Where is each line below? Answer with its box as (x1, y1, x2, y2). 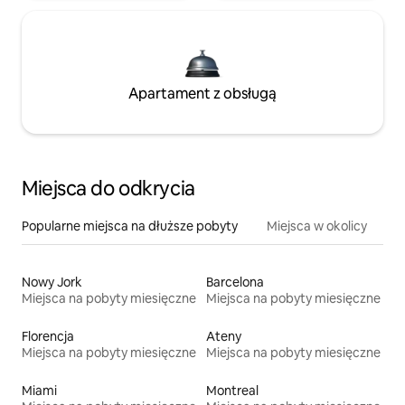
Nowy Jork (22, 274, 82, 291)
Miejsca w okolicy (267, 218, 367, 235)
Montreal (206, 382, 259, 400)
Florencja (22, 328, 74, 345)
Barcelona (206, 274, 264, 291)
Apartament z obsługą (128, 84, 277, 104)
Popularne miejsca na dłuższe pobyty (22, 218, 238, 235)
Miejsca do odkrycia (22, 175, 195, 202)
